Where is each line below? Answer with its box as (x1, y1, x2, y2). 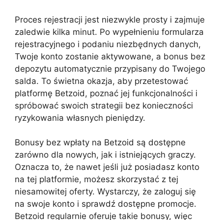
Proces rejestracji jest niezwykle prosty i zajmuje (15, 14, 205, 25)
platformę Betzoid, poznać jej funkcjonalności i (15, 88, 197, 98)
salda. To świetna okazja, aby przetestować (15, 76, 188, 86)
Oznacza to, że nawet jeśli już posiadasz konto (15, 162, 199, 172)
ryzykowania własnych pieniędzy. (15, 112, 145, 123)
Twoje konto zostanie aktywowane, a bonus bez (15, 51, 205, 61)
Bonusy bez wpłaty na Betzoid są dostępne (15, 137, 186, 147)
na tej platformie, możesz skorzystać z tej (15, 174, 178, 184)
